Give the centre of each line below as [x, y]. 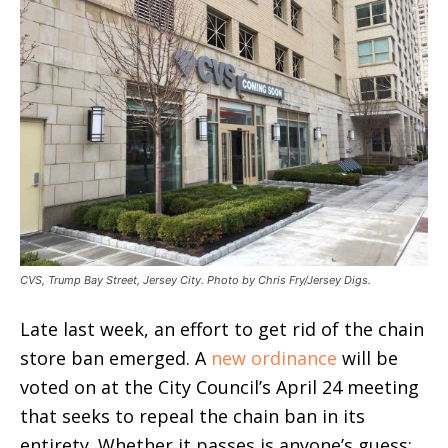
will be [367, 358]
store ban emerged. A [115, 358]
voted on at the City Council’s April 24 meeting [219, 387]
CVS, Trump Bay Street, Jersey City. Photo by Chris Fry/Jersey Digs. [195, 280]
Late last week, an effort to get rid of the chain [222, 329]
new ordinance [274, 358]
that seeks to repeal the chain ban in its [192, 416]
